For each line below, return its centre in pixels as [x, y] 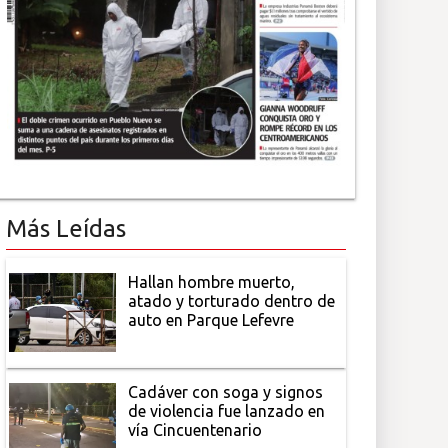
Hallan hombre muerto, [212, 281]
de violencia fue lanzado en [227, 410]
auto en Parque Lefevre [211, 319]
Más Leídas [66, 228]
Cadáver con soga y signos [226, 391]
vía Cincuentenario [195, 429]
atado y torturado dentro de [232, 300]
